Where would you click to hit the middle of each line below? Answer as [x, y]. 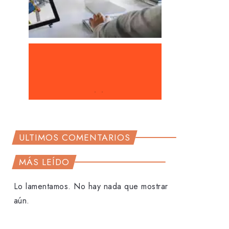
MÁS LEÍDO [44, 162]
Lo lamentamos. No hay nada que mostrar [91, 186]
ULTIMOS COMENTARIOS [74, 137]
